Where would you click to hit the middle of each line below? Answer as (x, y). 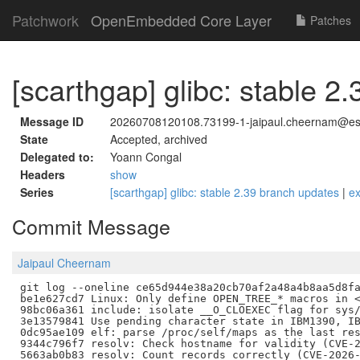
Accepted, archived (159, 139)
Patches (329, 20)
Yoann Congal (146, 157)
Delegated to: (57, 157)
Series (37, 192)
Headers (43, 174)
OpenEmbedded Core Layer (181, 20)
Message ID (52, 121)
